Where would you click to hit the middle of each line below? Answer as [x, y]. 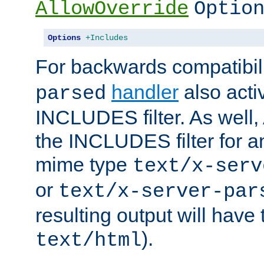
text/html [88, 240]
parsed [71, 93]
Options [64, 37]
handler [145, 92]
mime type [84, 164]
